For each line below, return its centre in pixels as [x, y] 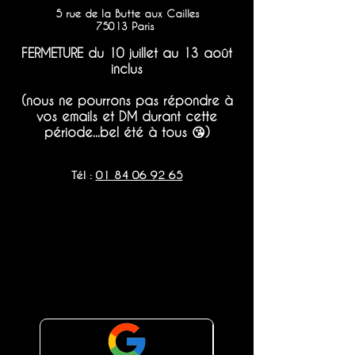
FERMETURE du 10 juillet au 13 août [127, 53]
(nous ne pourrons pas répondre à [127, 101]
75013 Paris [125, 26]
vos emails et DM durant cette [127, 116]
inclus [127, 69]
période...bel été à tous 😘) [127, 132]
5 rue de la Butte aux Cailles [127, 13]
